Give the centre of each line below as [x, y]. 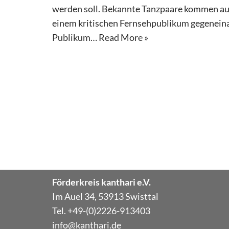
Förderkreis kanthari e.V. [101, 182]
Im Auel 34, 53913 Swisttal [106, 196]
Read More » [123, 37]
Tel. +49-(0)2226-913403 [101, 211]
